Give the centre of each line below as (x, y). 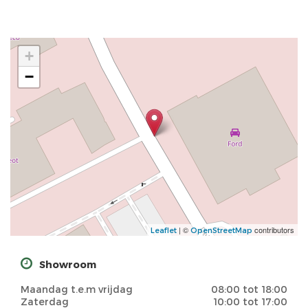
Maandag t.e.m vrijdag (77, 289)
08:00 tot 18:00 (249, 289)
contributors (273, 230)
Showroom (68, 264)
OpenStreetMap (221, 230)
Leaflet (164, 230)
